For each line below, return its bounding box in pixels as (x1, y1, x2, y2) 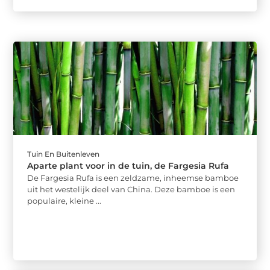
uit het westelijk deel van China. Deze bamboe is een (27, 184, 236, 195)
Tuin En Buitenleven (27, 149, 100, 159)
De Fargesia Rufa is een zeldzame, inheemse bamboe (27, 173, 239, 183)
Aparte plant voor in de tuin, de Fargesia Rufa (27, 160, 230, 172)
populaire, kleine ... (27, 196, 102, 206)
